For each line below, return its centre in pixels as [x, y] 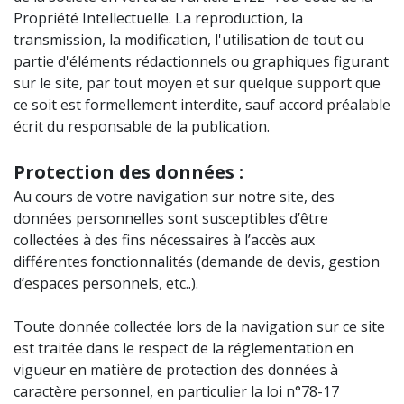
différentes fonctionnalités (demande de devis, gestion [197, 262]
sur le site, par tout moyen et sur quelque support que [197, 83]
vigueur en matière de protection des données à [176, 370]
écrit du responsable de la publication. [142, 126]
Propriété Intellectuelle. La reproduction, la [158, 18]
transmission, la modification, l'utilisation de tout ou [188, 40]
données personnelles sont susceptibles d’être [171, 218]
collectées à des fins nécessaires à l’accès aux [164, 240]
